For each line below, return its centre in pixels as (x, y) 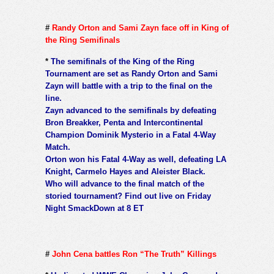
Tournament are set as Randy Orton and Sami (131, 73)
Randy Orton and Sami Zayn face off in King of (140, 28)
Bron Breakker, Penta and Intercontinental (124, 122)
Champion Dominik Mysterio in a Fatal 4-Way (131, 135)
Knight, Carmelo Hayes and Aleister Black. (125, 171)
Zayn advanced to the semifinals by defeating (131, 110)
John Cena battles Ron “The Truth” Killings (134, 254)
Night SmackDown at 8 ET (94, 208)
